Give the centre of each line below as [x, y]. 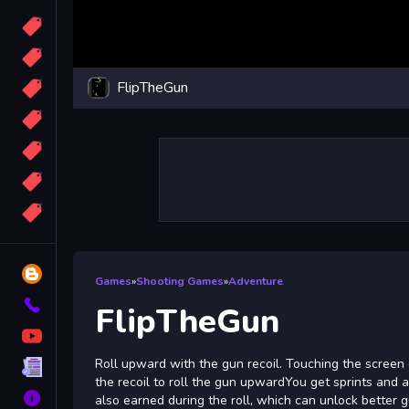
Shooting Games [180, 281]
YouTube [88, 336]
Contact [84, 305]
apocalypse [98, 120]
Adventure [256, 281]
